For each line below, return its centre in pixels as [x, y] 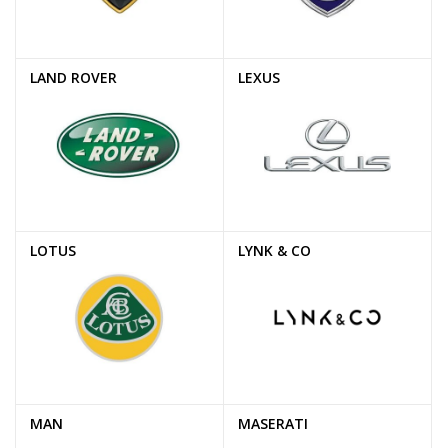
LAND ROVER [73, 78]
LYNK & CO [274, 251]
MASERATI [273, 424]
